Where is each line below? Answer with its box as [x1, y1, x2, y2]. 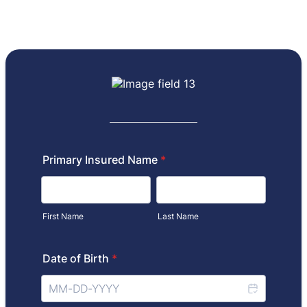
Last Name [158, 211, 199, 221]
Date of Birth [42, 251, 109, 265]
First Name [42, 211, 84, 221]
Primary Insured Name [42, 153, 158, 167]
